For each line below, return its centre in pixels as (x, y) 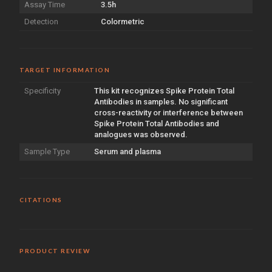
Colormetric (123, 21)
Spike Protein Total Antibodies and (157, 123)
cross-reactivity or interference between (168, 112)
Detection (41, 21)
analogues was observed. (141, 134)
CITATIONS (41, 199)
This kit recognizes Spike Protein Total (164, 90)
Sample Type (47, 151)
